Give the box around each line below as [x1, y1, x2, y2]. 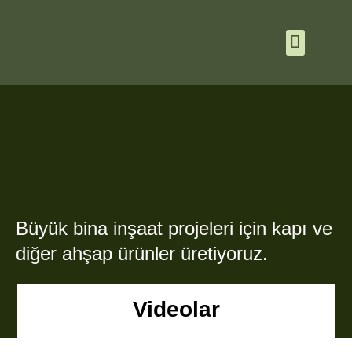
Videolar [132, 297, 220, 322]
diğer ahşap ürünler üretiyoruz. [16, 242, 268, 264]
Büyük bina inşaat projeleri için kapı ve [16, 217, 332, 239]
